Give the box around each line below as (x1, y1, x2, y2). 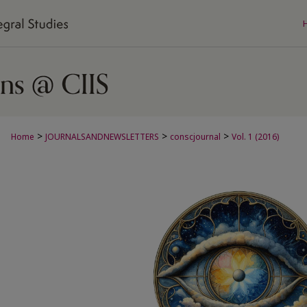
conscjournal (170, 131, 221, 143)
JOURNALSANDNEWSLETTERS (45, 131, 159, 143)
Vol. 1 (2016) (232, 131, 279, 143)
